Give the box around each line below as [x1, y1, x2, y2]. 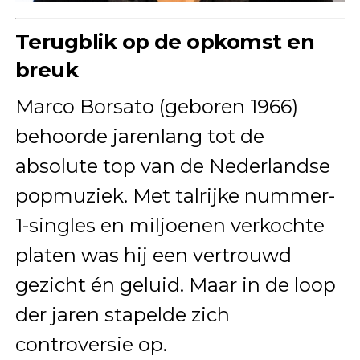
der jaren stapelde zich [14, 302, 230, 326]
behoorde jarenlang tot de [14, 124, 264, 148]
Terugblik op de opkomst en [14, 28, 315, 54]
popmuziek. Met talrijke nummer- [14, 183, 335, 207]
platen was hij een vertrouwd [14, 243, 292, 267]
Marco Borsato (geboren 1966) [14, 94, 298, 118]
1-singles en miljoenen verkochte [14, 213, 325, 237]
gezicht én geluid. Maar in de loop [14, 272, 336, 297]
